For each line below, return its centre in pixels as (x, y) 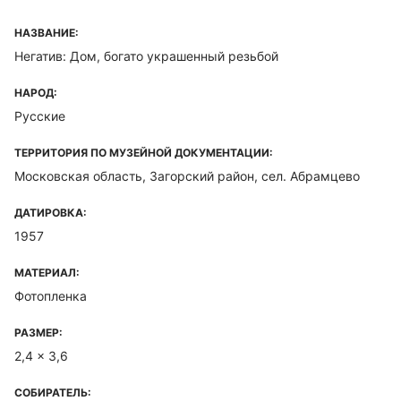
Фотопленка (51, 296)
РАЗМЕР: (38, 333)
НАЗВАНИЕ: (47, 33)
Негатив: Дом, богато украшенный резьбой (146, 56)
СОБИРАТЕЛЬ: (53, 392)
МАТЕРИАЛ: (47, 273)
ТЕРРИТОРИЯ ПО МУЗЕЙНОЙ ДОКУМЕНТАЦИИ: (144, 153)
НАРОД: (36, 93)
